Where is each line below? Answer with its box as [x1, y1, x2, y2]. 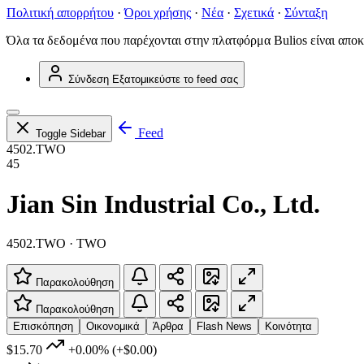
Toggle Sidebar [36, 128, 106, 141]
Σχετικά [234, 6, 274, 20]
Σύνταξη [284, 6, 327, 20]
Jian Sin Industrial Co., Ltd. [6, 188, 320, 219]
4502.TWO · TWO [6, 236, 106, 251]
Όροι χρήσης [124, 6, 191, 20]
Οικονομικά [86, 320, 140, 333]
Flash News [197, 320, 252, 333]
